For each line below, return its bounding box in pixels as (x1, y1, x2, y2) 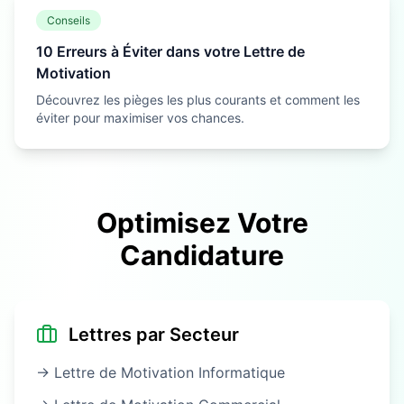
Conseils (47, 13, 90, 27)
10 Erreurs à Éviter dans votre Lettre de (36, 41, 305, 60)
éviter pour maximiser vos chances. (36, 109, 244, 125)
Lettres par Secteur (69, 323, 239, 345)
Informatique (198, 363, 285, 381)
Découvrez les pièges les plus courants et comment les (36, 91, 360, 107)
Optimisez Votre (96, 206, 308, 239)
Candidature (120, 238, 284, 271)
